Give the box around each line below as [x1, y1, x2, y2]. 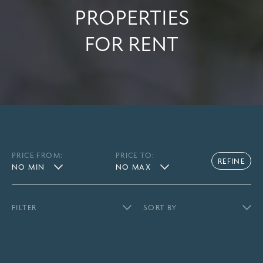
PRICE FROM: [12, 150, 63, 160]
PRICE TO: [115, 150, 155, 160]
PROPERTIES [74, 6, 189, 31]
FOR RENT [85, 32, 178, 58]
